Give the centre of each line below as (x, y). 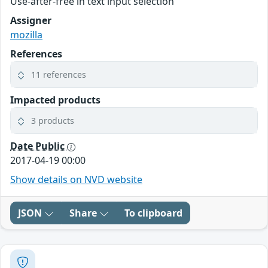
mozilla (26, 35)
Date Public (39, 146)
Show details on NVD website (76, 180)
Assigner (31, 21)
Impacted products (55, 100)
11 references (59, 75)
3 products (53, 121)
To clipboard (153, 213)
